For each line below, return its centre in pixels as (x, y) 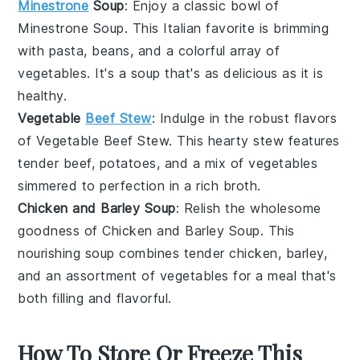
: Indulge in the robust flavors (244, 119)
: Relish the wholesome (248, 209)
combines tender (172, 254)
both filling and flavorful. (95, 299)
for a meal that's (282, 276)
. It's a (109, 74)
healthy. (43, 96)
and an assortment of (89, 276)
